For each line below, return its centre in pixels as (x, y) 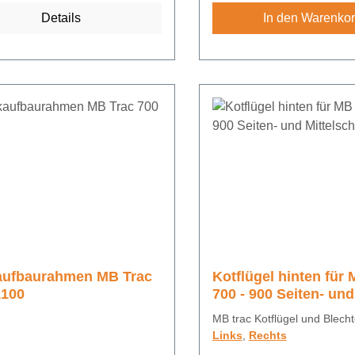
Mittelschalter (258, 312)
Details (61, 18)
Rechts (267, 336)
